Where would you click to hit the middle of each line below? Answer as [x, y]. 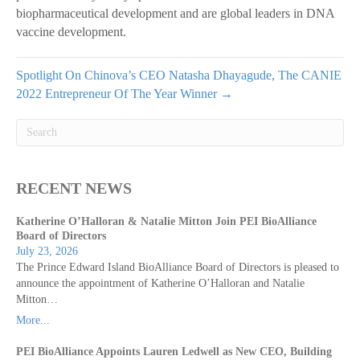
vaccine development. [71, 32]
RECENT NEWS [74, 188]
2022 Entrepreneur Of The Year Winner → [125, 94]
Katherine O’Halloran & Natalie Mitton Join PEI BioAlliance [166, 222]
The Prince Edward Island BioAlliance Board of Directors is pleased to [178, 268]
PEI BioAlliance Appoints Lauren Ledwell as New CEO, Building [174, 352]
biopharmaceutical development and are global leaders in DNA [175, 14]
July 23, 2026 [47, 252]
